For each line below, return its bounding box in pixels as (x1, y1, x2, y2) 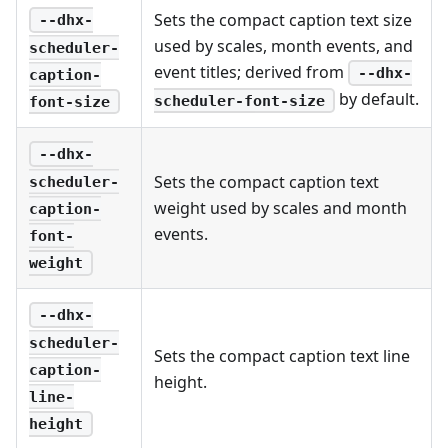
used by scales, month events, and (154, 34, 413, 57)
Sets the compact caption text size (154, 8, 412, 31)
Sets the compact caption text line (154, 344, 410, 367)
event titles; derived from (154, 60, 348, 83)
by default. (334, 88, 419, 111)
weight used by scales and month (154, 196, 407, 219)
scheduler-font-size (154, 91, 325, 110)
